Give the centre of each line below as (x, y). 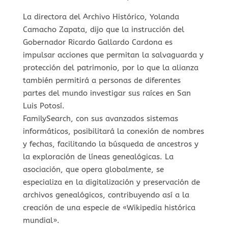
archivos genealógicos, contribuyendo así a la (106, 195)
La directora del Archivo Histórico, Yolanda (101, 17)
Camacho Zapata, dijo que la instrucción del (103, 29)
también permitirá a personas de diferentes (102, 80)
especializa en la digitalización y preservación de (111, 182)
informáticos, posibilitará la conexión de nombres (113, 131)
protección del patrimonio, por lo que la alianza (110, 67)
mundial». (41, 220)
